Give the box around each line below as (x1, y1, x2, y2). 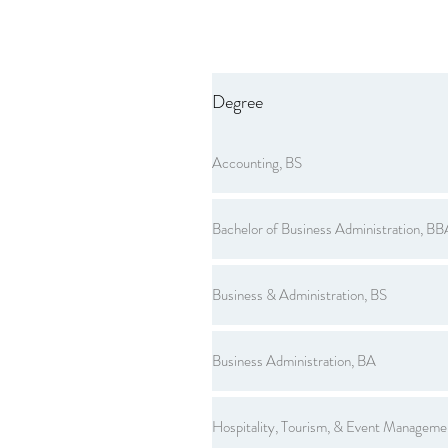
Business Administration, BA (212, 349, 376, 372)
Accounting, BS (212, 151, 302, 174)
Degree (212, 88, 263, 115)
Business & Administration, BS (212, 283, 387, 306)
